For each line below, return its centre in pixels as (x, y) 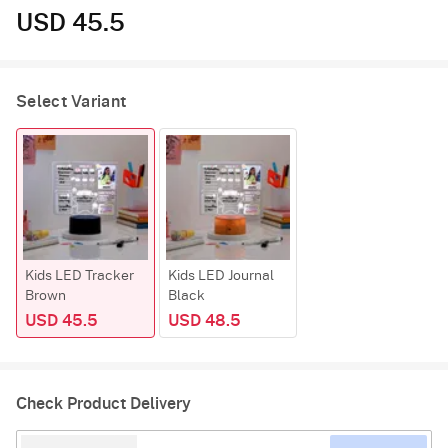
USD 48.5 (204, 320)
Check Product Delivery (103, 403)
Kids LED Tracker (79, 275)
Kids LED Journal (220, 275)
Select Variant (71, 102)
